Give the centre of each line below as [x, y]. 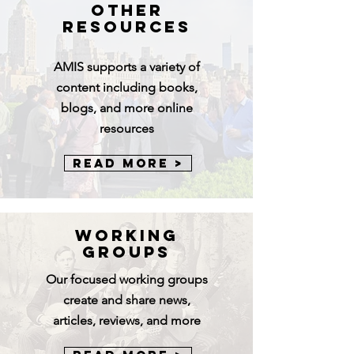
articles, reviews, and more [127, 320]
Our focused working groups [127, 279]
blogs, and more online [127, 108]
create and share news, [127, 300]
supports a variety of [143, 67]
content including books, [127, 87]
